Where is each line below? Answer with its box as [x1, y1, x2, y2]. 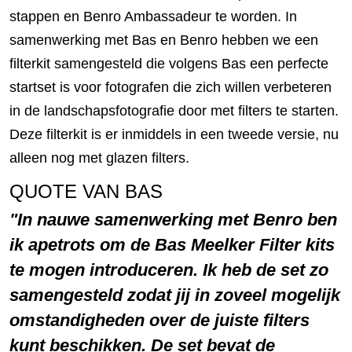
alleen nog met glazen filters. [9, 149, 189, 166]
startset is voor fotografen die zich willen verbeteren [9, 79, 332, 95]
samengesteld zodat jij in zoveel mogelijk [9, 284, 340, 305]
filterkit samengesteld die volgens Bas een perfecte [9, 55, 328, 71]
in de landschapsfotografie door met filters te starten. [9, 102, 339, 119]
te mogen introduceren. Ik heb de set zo [9, 259, 328, 280]
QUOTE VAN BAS [9, 180, 163, 202]
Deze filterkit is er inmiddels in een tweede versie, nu [9, 126, 339, 142]
